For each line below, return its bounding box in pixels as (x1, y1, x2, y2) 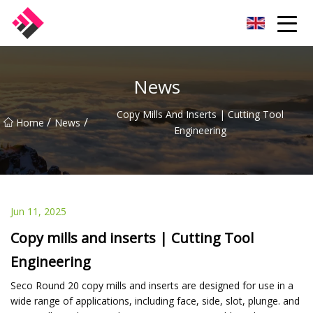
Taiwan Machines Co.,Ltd (52, 17, 150, 29)
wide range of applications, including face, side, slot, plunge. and (10, 293, 300, 307)
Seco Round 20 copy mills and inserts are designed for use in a (10, 278, 293, 292)
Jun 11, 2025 (10, 204, 66, 218)
